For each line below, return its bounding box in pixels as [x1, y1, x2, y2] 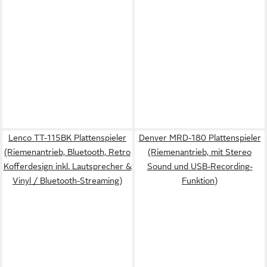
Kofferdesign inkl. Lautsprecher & [3, 162, 132, 171]
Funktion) [182, 176, 218, 185]
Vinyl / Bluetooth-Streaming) [13, 176, 122, 185]
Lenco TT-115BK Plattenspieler [8, 133, 126, 142]
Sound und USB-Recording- [147, 162, 253, 171]
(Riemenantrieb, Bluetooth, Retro [4, 147, 131, 157]
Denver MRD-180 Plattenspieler [138, 133, 261, 142]
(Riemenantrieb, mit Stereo [148, 147, 252, 157]
